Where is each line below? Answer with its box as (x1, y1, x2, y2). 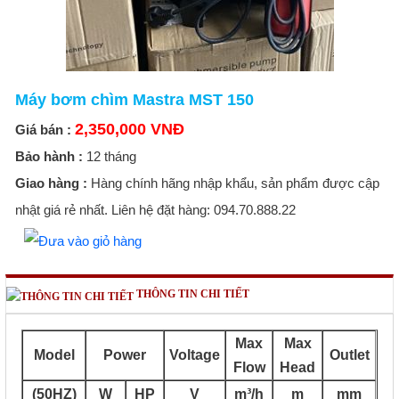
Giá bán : (14, 122, 71, 138)
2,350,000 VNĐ (74, 120, 184, 139)
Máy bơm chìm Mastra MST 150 (14, 91, 254, 110)
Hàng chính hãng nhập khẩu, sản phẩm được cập (86, 175, 379, 191)
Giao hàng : (14, 175, 87, 191)
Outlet (329, 347, 370, 363)
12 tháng (85, 149, 136, 165)
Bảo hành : (14, 149, 83, 165)
